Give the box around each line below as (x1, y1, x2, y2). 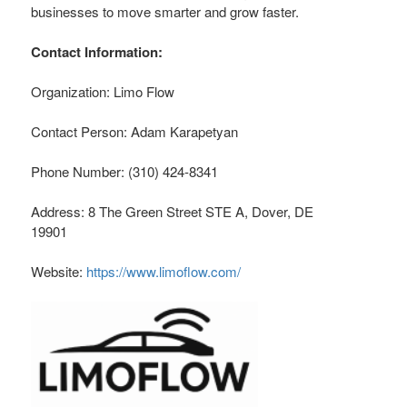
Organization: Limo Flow (31, 82, 174, 102)
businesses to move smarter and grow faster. (31, 2, 299, 22)
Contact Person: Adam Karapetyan (31, 122, 238, 142)
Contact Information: (31, 42, 163, 63)
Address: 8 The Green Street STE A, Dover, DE (31, 202, 313, 222)
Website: (31, 262, 86, 282)
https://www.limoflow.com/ (86, 262, 241, 282)
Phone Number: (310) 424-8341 (31, 162, 218, 182)
